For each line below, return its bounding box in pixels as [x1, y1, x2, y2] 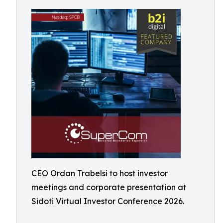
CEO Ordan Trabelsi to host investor [31, 168, 168, 178]
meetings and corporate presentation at [31, 182, 186, 192]
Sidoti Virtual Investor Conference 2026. [31, 196, 184, 206]
